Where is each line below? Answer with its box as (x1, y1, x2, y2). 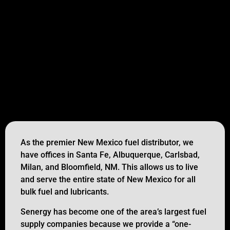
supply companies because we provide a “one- (21, 219, 191, 229)
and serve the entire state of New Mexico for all (21, 175, 196, 185)
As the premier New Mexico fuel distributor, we (21, 138, 194, 148)
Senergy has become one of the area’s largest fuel (21, 206, 206, 217)
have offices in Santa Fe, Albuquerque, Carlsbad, (21, 150, 200, 160)
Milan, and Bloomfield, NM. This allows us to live (21, 162, 198, 172)
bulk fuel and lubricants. (21, 187, 109, 197)
